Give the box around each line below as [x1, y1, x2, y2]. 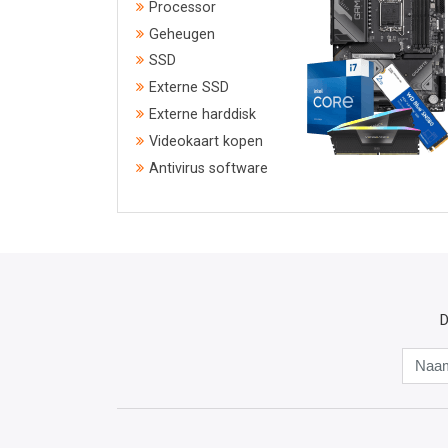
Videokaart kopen [149, 132, 263, 150]
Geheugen [149, 25, 215, 43]
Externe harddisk [149, 106, 256, 124]
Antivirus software [149, 159, 268, 177]
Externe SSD [149, 79, 229, 97]
